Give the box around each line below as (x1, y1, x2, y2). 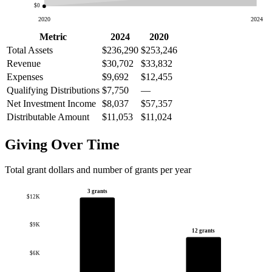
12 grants (192, 228, 216, 234)
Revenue (7, 58, 41, 69)
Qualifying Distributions (7, 84, 100, 95)
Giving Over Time (5, 136, 120, 152)
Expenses (7, 71, 43, 82)
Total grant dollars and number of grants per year (5, 165, 191, 175)
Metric (39, 31, 67, 42)
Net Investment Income (7, 98, 96, 109)
